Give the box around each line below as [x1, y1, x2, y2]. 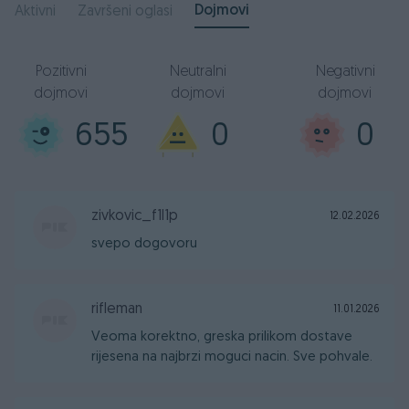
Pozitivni [35, 65, 87, 79]
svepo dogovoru [91, 237, 197, 251]
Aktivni [15, 5, 56, 19]
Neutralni [169, 65, 226, 79]
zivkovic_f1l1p [91, 209, 178, 224]
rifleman [91, 302, 142, 317]
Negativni [315, 65, 375, 79]
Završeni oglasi [78, 5, 173, 19]
